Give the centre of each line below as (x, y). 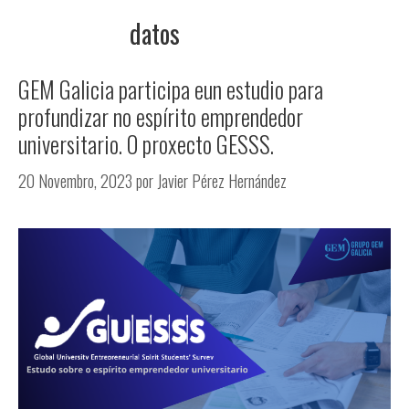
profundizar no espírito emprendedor (161, 116)
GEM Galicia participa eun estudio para (171, 89)
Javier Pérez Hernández (222, 181)
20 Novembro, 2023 (75, 181)
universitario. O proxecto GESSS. (146, 144)
